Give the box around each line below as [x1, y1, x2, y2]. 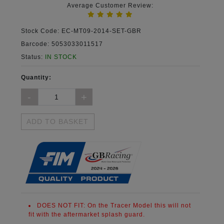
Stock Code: [20, 27, 59, 34]
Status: [20, 53, 45, 60]
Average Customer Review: [67, 1, 154, 9]
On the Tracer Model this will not [87, 202, 191, 209]
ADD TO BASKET [26, 117, 89, 125]
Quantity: [20, 73, 51, 81]
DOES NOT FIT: [36, 202, 87, 209]
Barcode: [20, 40, 49, 47]
